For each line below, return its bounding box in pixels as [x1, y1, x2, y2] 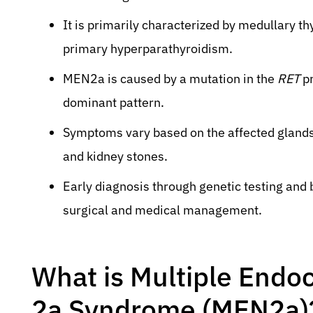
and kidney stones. [63, 147, 168, 164]
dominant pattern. [63, 94, 164, 110]
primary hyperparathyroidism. [63, 40, 233, 57]
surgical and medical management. [63, 201, 262, 218]
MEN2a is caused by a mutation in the [63, 70, 277, 87]
